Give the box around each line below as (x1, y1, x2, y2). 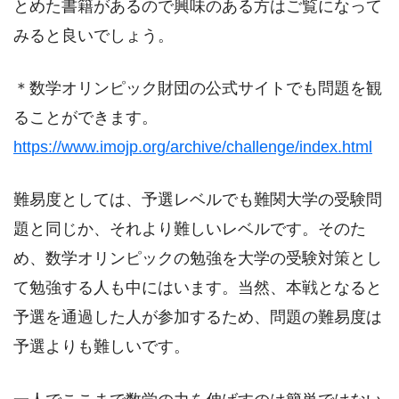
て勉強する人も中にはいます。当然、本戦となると (13, 279, 382, 297)
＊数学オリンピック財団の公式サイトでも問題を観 (13, 79, 382, 98)
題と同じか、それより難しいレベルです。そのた (13, 220, 366, 239)
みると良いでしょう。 (13, 26, 174, 45)
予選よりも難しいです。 (13, 338, 190, 356)
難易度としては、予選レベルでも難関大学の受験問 (13, 191, 382, 209)
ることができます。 (13, 109, 158, 127)
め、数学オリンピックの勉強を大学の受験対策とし (13, 249, 382, 268)
